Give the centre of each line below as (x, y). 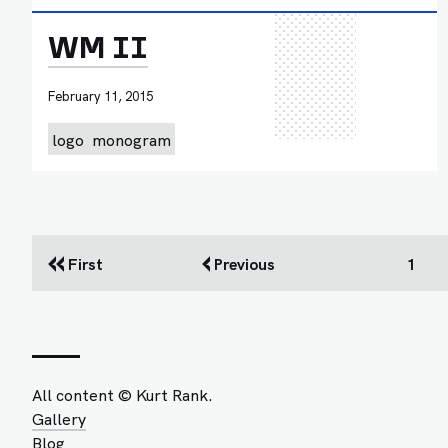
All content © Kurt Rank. (122, 394)
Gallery (59, 418)
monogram (131, 139)
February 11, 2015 (100, 96)
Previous (242, 263)
